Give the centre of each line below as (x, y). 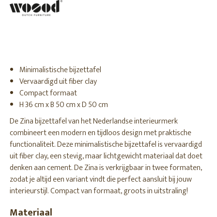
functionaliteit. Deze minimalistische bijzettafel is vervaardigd (106, 145)
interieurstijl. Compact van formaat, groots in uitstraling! (99, 191)
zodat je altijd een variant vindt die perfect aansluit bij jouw (101, 179)
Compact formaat (48, 93)
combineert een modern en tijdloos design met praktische (101, 133)
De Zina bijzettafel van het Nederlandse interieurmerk (94, 121)
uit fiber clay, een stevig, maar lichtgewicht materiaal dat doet (106, 156)
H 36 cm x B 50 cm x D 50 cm (64, 105)
